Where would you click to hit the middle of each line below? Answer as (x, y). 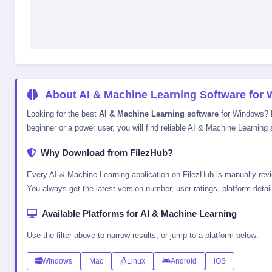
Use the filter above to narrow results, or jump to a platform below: (143, 235)
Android (184, 261)
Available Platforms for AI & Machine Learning (139, 214)
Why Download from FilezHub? (107, 153)
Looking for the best (63, 114)
